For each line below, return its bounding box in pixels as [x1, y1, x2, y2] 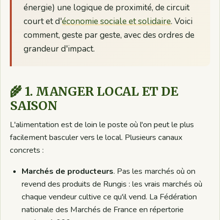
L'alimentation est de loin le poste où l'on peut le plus [10, 119, 194, 130]
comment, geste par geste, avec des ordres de [24, 29, 195, 41]
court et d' [24, 15, 62, 27]
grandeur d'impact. [24, 43, 95, 55]
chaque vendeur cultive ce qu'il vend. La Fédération [22, 191, 197, 202]
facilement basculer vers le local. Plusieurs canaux [10, 132, 183, 143]
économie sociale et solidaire [62, 15, 171, 27]
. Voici [171, 15, 193, 27]
